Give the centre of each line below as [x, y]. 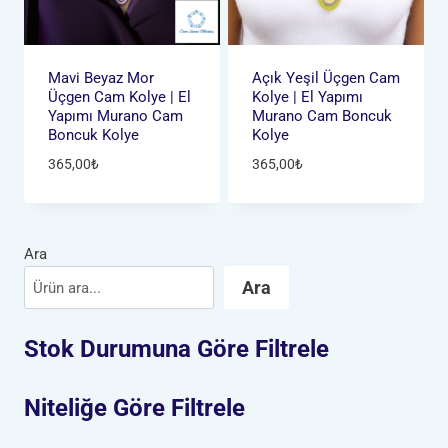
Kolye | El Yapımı [307, 97]
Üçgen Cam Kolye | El [119, 97]
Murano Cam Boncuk [321, 116]
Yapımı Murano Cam [115, 116]
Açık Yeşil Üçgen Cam [325, 78]
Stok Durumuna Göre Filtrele [176, 349]
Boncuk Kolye [93, 135]
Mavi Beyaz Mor [100, 78]
